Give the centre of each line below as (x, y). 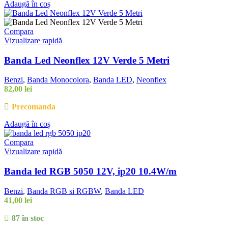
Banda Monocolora (58, 80)
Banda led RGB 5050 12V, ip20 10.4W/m (90, 172)
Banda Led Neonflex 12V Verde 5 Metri (87, 60)
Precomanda (33, 107)
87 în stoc (27, 218)
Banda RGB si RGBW (64, 191)
